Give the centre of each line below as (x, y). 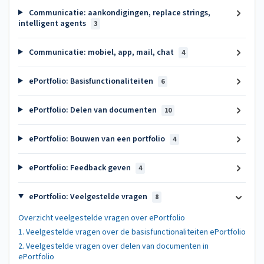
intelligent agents (53, 23)
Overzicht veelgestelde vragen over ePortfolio (102, 218)
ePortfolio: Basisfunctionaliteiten (91, 81)
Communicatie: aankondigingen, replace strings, (118, 13)
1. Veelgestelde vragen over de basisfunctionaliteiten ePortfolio (132, 232)
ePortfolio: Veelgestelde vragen (88, 197)
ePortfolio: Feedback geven (80, 168)
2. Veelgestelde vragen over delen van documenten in (113, 246)
